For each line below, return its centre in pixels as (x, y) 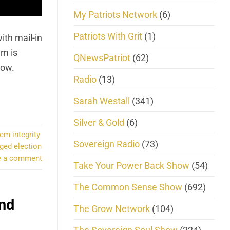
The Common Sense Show (128, 187)
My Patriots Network (115, 14)
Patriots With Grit (108, 36)
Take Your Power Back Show (131, 165)
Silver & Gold (99, 122)
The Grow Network (112, 208)
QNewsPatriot (102, 57)
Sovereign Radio (107, 144)
